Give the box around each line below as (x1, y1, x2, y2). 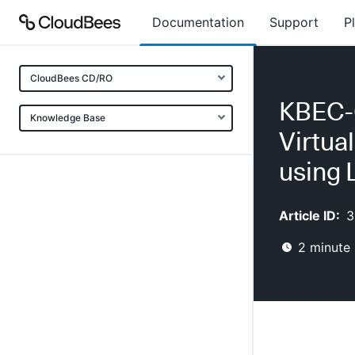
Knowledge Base (30, 112, 105, 124)
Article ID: (279, 208, 340, 223)
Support (269, 14, 319, 30)
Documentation (152, 14, 244, 30)
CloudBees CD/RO (30, 72, 113, 84)
